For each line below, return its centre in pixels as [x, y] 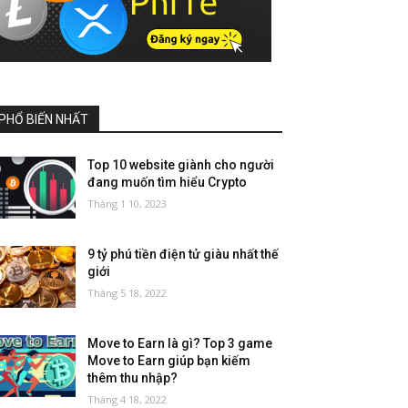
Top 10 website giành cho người [181, 165]
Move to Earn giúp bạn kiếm [169, 361]
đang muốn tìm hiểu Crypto [168, 182]
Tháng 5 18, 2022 [127, 293]
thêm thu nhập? [133, 378]
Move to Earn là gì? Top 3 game [180, 344]
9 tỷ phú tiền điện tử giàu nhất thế [184, 255]
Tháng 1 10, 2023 [127, 204]
